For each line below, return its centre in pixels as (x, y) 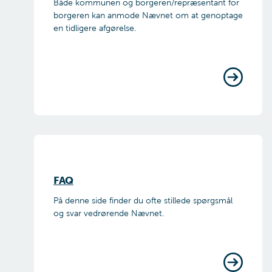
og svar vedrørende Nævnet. (109, 214)
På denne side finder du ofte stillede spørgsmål (143, 201)
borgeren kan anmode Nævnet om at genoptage (148, 16)
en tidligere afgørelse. (95, 29)
